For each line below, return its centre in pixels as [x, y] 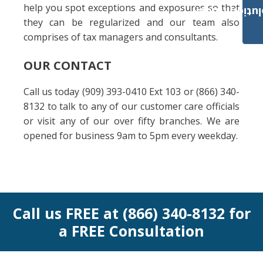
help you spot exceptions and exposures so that [131, 8]
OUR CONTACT [68, 65]
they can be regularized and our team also [131, 22]
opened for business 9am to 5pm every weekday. [131, 136]
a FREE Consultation [131, 231]
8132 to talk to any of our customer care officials [131, 106]
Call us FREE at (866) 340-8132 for [131, 213]
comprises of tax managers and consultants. [121, 37]
